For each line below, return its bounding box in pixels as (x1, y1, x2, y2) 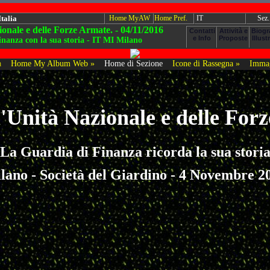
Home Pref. (154, 14, 187, 22)
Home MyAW (108, 14, 150, 22)
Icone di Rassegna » (172, 59, 240, 68)
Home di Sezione (104, 59, 163, 68)
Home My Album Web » (10, 59, 95, 68)
